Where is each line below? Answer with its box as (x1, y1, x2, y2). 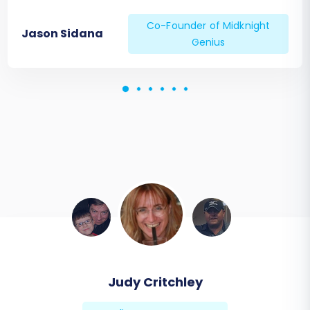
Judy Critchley (107, 273, 203, 291)
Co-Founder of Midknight (147, 19, 271, 33)
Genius (191, 35, 226, 50)
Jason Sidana (21, 26, 104, 42)
